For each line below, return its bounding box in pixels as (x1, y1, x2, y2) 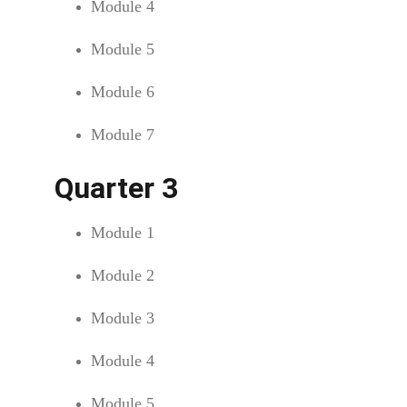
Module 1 (91, 223, 154, 242)
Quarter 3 (55, 171, 178, 205)
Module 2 (91, 266, 154, 284)
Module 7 (91, 125, 154, 144)
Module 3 (91, 309, 154, 327)
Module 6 (91, 83, 154, 101)
